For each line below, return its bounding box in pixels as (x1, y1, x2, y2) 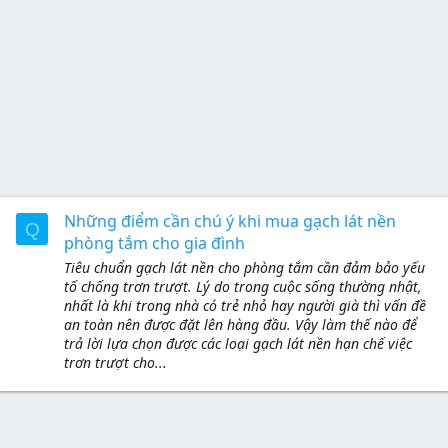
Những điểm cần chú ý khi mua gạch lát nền (64, 210, 396, 233)
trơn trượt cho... (64, 352, 167, 372)
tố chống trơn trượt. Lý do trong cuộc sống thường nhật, (64, 276, 422, 296)
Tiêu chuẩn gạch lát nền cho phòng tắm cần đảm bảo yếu (64, 257, 425, 277)
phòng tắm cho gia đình (64, 232, 245, 255)
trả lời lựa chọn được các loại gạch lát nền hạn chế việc (64, 333, 412, 353)
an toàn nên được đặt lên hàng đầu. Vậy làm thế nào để (64, 314, 417, 334)
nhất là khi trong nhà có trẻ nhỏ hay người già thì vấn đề (64, 295, 426, 315)
